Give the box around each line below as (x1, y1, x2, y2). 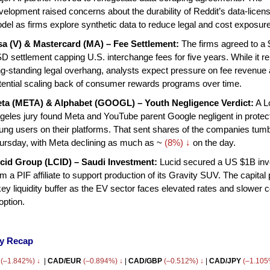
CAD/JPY (207, 257, 241, 265)
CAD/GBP (128, 257, 162, 265)
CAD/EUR (48, 257, 83, 265)
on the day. (190, 137, 236, 148)
